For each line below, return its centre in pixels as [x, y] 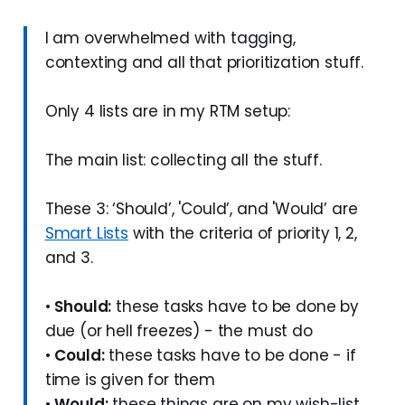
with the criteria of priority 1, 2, [242, 233]
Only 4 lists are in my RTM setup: [168, 111]
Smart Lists [86, 233]
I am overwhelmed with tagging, [170, 38]
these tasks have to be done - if [230, 355]
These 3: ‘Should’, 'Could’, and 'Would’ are [201, 208]
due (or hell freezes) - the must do [179, 330]
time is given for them [130, 379]
